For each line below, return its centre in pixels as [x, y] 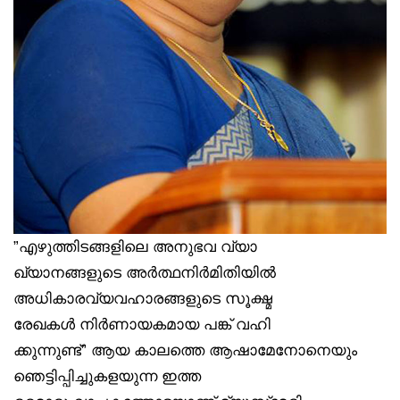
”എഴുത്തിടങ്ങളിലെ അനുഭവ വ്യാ [135, 246]
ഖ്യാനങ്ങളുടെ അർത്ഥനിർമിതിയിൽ [145, 272]
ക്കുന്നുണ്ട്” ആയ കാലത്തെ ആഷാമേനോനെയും [185, 350]
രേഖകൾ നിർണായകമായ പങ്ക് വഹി [142, 324]
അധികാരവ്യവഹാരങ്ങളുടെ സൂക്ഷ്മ [143, 298]
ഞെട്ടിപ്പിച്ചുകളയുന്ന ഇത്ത [107, 375]
